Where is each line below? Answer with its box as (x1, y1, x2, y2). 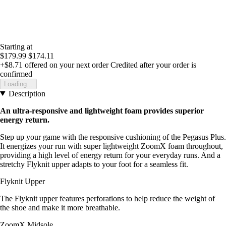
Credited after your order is (110, 60, 196, 69)
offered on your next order (23, 60, 108, 69)
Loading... (4, 80, 33, 88)
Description (8, 89, 45, 98)
